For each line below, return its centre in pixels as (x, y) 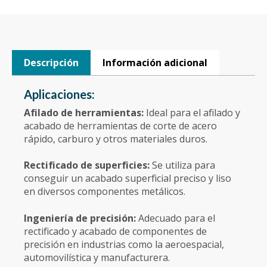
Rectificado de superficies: (88, 165)
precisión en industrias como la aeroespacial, (124, 244)
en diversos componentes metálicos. (105, 192)
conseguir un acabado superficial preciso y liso (128, 178)
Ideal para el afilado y (193, 112)
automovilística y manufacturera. (97, 257)
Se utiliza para (184, 165)
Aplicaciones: (59, 94)
